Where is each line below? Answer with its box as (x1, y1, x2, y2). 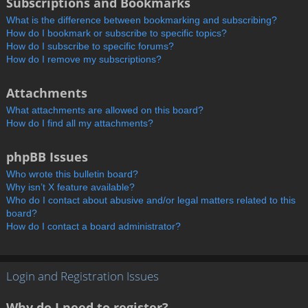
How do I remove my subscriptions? (6, 53, 162, 65)
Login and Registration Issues (6, 267, 159, 284)
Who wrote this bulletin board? (6, 168, 138, 179)
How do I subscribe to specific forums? (6, 40, 174, 52)
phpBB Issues (6, 148, 88, 165)
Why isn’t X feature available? (6, 181, 135, 192)
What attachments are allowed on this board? (6, 104, 203, 115)
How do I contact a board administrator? (6, 220, 181, 232)
